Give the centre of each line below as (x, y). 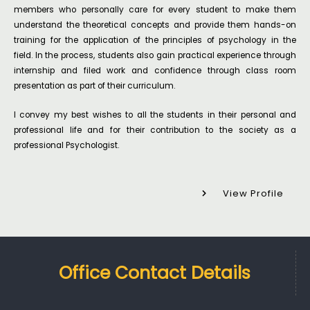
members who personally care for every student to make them (155, 9)
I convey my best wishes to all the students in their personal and (155, 115)
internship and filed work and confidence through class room (155, 70)
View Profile (253, 194)
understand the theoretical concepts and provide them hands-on (155, 25)
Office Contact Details (155, 273)
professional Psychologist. (66, 146)
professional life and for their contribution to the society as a (155, 130)
